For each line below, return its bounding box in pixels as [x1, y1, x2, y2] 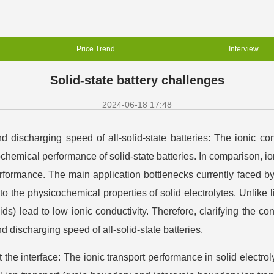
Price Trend [76, 45, 116, 53]
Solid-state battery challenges [50, 73, 224, 87]
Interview [229, 45, 259, 53]
